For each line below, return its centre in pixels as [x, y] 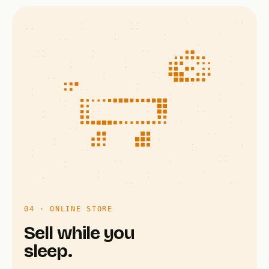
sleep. [48, 251]
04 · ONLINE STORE [68, 209]
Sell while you [80, 233]
